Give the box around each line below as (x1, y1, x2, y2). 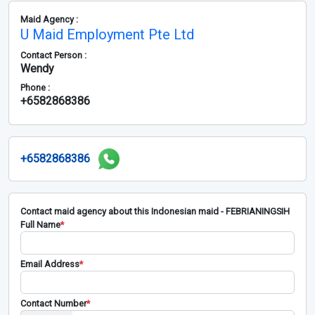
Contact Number (20, 298, 86, 309)
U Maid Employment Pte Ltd (20, 26, 194, 44)
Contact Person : (20, 50, 86, 61)
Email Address (20, 259, 79, 270)
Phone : (20, 82, 50, 94)
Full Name (20, 219, 60, 231)
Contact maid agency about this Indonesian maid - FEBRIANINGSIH (20, 206, 290, 217)
